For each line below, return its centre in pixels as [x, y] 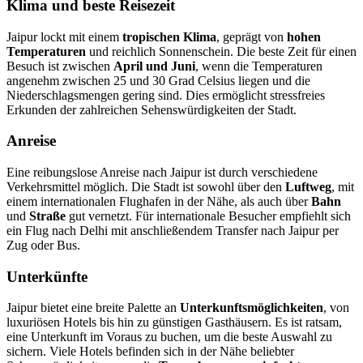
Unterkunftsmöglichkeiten [252, 308]
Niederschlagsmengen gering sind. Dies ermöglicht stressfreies [166, 95]
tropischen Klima [169, 36]
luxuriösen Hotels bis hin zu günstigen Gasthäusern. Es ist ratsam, [174, 322]
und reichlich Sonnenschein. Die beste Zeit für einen [221, 51]
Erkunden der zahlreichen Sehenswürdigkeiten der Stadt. [152, 109]
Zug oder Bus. [43, 246]
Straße [47, 216]
